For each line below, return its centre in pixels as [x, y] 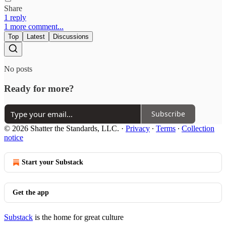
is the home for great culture [78, 217]
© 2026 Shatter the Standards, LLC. [62, 128]
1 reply [15, 18]
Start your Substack [52, 162]
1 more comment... [34, 27]
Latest [36, 37]
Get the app [31, 192]
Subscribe [168, 114]
